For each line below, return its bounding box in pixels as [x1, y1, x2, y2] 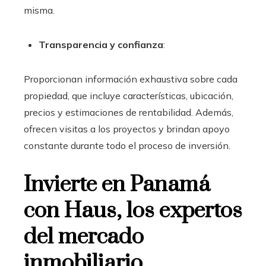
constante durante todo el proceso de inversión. [24, 139, 230, 151]
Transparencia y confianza [39, 38, 163, 50]
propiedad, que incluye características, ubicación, [24, 89, 233, 102]
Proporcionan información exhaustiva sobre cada [24, 72, 237, 85]
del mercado [24, 223, 144, 251]
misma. [24, 4, 55, 16]
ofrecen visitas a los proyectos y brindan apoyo [24, 122, 230, 135]
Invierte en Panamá [24, 170, 210, 198]
